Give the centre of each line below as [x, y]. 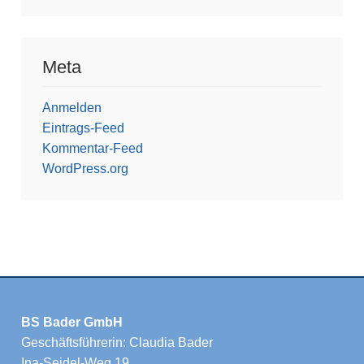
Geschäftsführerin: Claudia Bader [117, 342]
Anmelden [71, 108]
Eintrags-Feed [83, 128]
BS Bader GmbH [71, 322]
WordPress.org [85, 169]
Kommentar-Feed [92, 149]
